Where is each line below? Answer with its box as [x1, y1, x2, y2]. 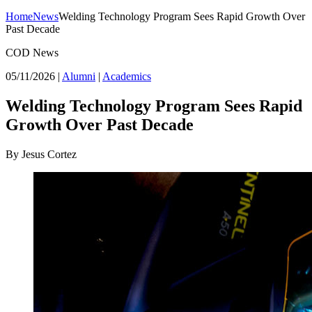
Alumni [62, 70, 95, 82]
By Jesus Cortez [6, 148, 77, 160]
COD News [6, 46, 58, 58]
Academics [102, 70, 151, 82]
